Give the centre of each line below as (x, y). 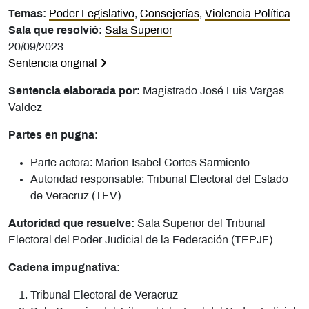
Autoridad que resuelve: (73, 223)
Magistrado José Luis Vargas (213, 91)
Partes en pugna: (53, 135)
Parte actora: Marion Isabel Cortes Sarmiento (140, 163)
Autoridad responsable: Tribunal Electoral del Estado (159, 179)
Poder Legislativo (92, 14)
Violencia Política (248, 14)
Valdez (25, 108)
